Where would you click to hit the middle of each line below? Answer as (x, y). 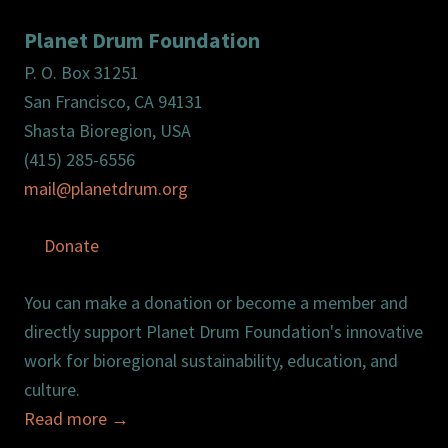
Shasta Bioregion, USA (107, 130)
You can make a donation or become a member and (216, 302)
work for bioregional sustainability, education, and (211, 360)
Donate (71, 245)
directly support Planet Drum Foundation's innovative (223, 331)
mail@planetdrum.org (106, 188)
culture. (52, 389)
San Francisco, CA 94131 (113, 101)
